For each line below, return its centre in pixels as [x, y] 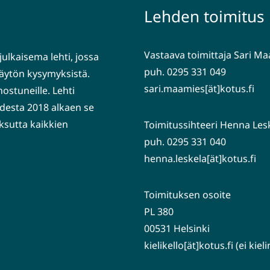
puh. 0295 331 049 [185, 72]
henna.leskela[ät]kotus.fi [200, 159]
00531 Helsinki [177, 228]
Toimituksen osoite [187, 195]
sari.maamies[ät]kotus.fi [199, 89]
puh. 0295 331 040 [185, 142]
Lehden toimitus [204, 16]
